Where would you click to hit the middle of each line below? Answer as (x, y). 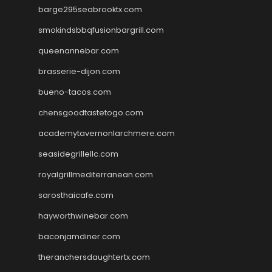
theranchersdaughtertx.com (94, 257)
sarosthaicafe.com (76, 195)
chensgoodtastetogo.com (91, 112)
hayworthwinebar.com (83, 216)
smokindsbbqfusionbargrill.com (101, 30)
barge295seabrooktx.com (90, 9)
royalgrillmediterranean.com (96, 174)
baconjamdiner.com (79, 236)
